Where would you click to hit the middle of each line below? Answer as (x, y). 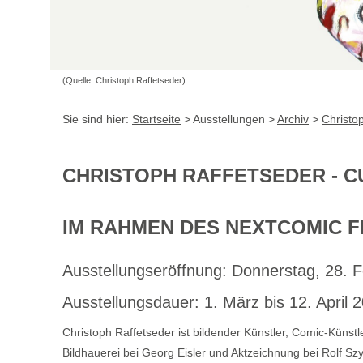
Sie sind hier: (97, 119)
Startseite (156, 119)
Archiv (293, 119)
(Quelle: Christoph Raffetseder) (124, 80)
